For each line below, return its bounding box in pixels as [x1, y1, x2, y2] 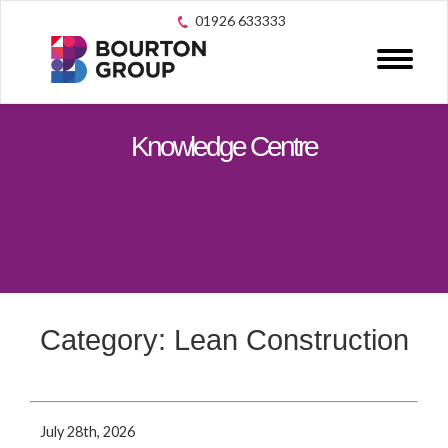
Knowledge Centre [131, 131, 317, 162]
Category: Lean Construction [39, 324, 409, 356]
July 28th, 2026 [40, 423, 135, 441]
